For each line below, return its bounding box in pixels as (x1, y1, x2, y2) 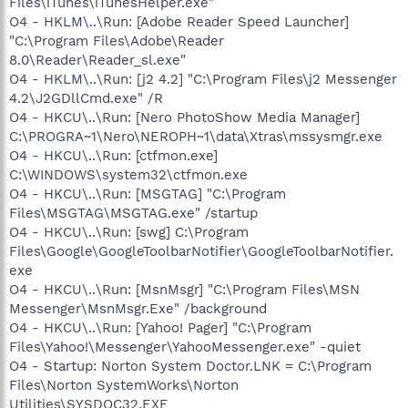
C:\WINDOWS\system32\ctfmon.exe (9, 166, 248, 183)
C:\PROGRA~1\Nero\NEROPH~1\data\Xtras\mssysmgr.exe (9, 127, 382, 145)
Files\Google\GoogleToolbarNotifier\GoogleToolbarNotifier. (9, 242, 393, 260)
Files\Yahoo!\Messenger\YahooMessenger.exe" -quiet (9, 338, 361, 355)
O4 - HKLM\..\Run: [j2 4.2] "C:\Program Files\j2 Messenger (9, 70, 397, 87)
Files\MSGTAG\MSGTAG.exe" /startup (9, 204, 258, 221)
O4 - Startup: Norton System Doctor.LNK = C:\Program (9, 357, 372, 374)
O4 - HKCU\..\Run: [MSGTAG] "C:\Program (9, 185, 286, 202)
